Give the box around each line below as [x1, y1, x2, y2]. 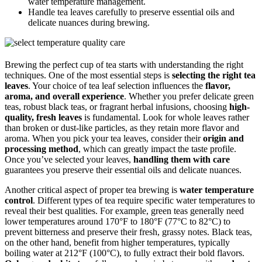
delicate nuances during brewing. [28, 18, 150, 28]
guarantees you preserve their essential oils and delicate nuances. [5, 165, 242, 175]
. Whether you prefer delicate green [124, 91, 254, 102]
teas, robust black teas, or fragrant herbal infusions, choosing [5, 102, 229, 112]
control [5, 195, 33, 206]
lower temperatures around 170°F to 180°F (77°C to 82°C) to [5, 216, 230, 227]
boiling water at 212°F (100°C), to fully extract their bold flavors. [5, 248, 244, 258]
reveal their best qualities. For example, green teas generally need [5, 206, 244, 216]
